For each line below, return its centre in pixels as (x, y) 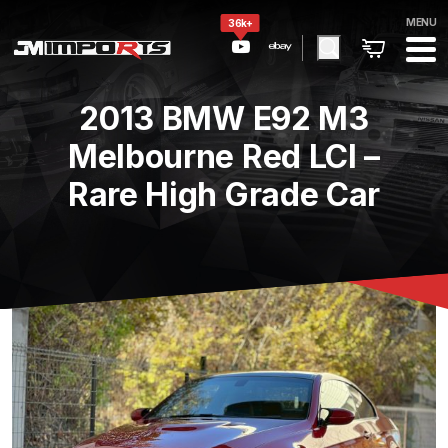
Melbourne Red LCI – (224, 156)
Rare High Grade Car (224, 194)
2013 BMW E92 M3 (224, 118)
